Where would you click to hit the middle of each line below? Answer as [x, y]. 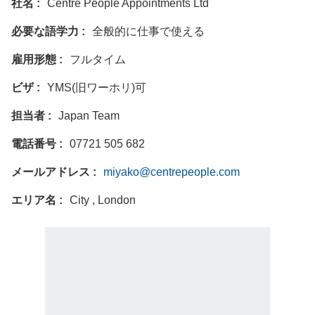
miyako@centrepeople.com [172, 172]
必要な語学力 [46, 32]
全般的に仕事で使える [148, 32]
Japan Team [89, 116]
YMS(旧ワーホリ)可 [97, 88]
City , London [103, 200]
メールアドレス [52, 172]
